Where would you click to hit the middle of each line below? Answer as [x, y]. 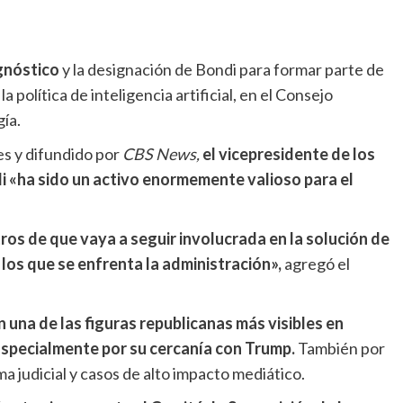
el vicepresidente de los [289, 153]
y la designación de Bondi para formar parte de [223, 69]
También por [340, 348]
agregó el [316, 263]
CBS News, [161, 153]
